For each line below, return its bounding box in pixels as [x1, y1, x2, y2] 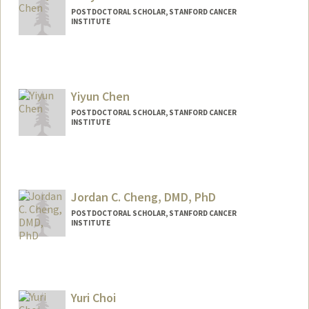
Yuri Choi [70, 289, 116, 306]
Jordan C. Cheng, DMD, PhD [70, 188, 216, 205]
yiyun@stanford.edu [30, 171, 114, 184]
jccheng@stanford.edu [30, 271, 125, 284]
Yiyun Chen [70, 88, 130, 105]
